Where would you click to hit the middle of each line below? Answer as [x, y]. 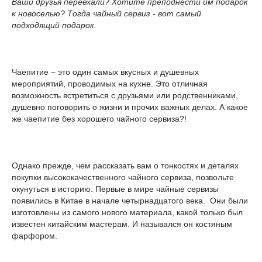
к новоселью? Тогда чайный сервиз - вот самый [106, 13]
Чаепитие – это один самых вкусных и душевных [105, 72]
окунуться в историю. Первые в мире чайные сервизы [115, 189]
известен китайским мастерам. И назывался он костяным [122, 224]
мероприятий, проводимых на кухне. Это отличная [110, 84]
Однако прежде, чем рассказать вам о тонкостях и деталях [125, 166]
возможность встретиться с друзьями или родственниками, [125, 95]
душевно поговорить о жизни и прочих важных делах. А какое [130, 107]
